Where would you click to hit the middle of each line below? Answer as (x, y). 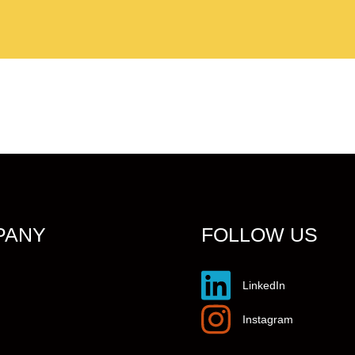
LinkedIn (264, 286)
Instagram (268, 320)
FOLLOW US (260, 235)
